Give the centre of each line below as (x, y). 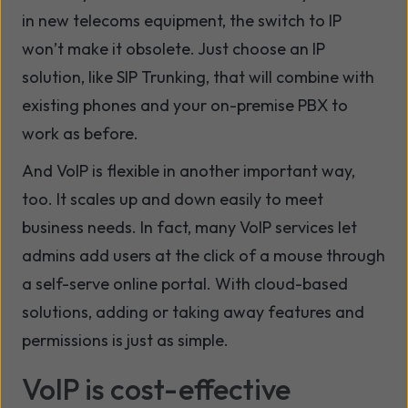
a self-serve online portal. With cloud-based (185, 284)
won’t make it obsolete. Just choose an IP (173, 49)
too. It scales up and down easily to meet (173, 199)
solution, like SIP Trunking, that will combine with (198, 77)
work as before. (80, 134)
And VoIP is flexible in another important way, (189, 171)
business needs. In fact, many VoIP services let (189, 228)
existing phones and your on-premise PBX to (185, 106)
